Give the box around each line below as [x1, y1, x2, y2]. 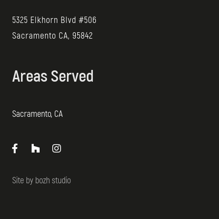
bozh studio [35, 175, 71, 186]
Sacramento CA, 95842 [12, 30, 93, 42]
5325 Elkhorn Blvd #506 [12, 14, 97, 26]
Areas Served [12, 66, 94, 87]
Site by [12, 175, 35, 186]
